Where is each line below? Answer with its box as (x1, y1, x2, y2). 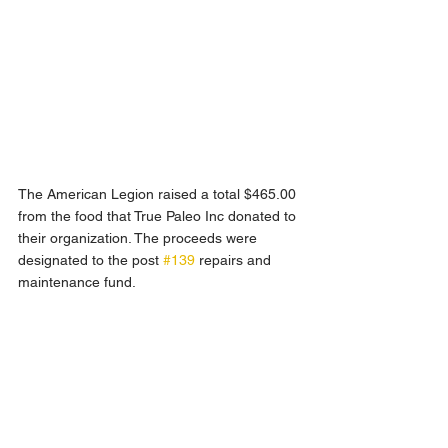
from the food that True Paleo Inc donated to (18, 208, 300, 225)
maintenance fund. (18, 274, 136, 291)
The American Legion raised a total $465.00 (18, 186, 300, 203)
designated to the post (18, 252, 163, 269)
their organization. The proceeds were (18, 230, 261, 247)
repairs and (195, 252, 275, 269)
